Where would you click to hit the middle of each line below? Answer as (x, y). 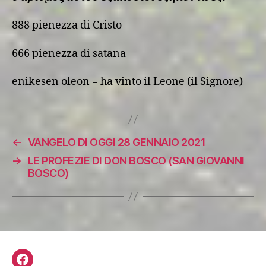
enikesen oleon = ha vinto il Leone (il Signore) (127, 82)
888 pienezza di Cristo (67, 25)
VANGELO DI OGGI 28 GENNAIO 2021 (117, 142)
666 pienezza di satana (69, 53)
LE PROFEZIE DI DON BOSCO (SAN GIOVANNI (136, 161)
